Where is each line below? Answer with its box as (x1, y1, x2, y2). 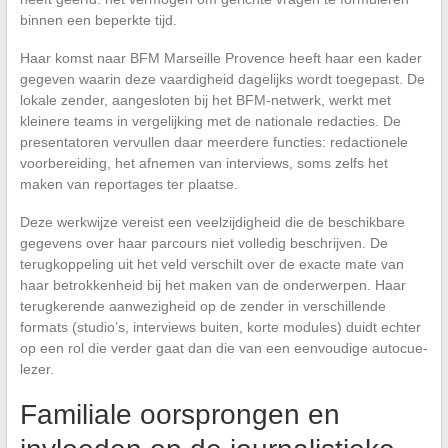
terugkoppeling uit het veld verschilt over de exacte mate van (19, 256, 404, 273)
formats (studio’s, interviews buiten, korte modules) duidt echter (19, 319, 421, 336)
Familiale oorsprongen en (19, 399, 340, 431)
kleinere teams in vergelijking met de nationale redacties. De (19, 113, 401, 130)
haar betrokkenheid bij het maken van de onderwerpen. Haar (19, 277, 406, 294)
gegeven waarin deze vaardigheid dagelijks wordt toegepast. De (19, 71, 425, 88)
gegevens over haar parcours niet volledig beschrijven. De (19, 235, 388, 252)
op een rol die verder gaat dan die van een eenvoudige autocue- (19, 340, 428, 357)
